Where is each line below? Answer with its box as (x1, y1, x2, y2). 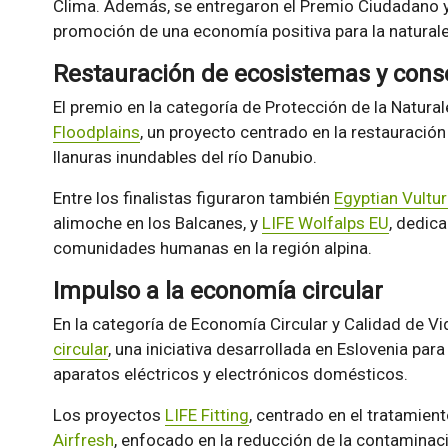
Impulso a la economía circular (52, 277, 383, 306)
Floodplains (52, 122, 140, 143)
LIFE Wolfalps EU (261, 213, 389, 234)
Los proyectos (52, 405, 165, 426)
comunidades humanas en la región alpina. (52, 238, 372, 259)
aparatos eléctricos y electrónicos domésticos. (52, 364, 408, 385)
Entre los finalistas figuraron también (52, 188, 334, 209)
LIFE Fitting (164, 405, 249, 426)
